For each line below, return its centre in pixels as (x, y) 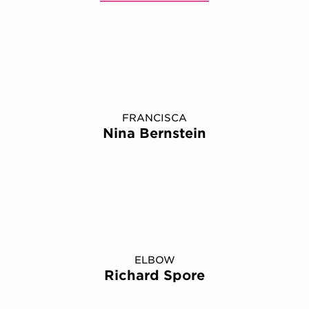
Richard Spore (154, 276)
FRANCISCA (154, 118)
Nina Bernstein (154, 134)
